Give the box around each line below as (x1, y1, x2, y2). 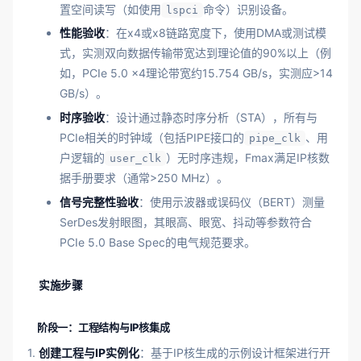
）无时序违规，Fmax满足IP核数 (166, 151, 330, 165)
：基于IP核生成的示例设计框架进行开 (139, 345, 330, 359)
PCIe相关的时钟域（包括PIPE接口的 (60, 131, 244, 145)
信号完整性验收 (60, 195, 139, 210)
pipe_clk (249, 132, 301, 145)
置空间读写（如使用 (60, 2, 161, 16)
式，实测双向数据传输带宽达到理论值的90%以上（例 (60, 46, 331, 60)
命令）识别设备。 (203, 2, 293, 16)
